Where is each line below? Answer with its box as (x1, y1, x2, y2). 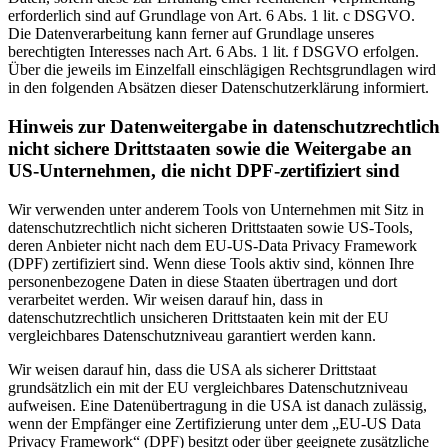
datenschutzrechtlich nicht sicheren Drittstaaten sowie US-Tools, (8, 218, 413, 236)
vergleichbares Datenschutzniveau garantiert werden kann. (8, 326, 376, 344)
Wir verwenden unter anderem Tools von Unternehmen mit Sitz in (8, 200, 424, 218)
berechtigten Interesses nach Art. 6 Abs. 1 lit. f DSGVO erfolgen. (8, 43, 419, 61)
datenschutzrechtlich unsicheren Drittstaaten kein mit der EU (8, 308, 389, 326)
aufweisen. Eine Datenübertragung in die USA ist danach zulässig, (8, 396, 427, 414)
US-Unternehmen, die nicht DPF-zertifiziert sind (8, 160, 400, 182)
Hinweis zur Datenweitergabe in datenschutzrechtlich (8, 116, 440, 138)
